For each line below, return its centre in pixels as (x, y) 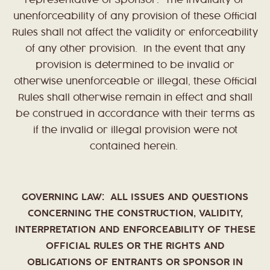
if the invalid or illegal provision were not (135, 131)
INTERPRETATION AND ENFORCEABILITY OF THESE (135, 230)
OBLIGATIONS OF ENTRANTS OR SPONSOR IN (135, 263)
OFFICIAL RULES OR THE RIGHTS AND (135, 246)
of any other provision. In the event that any (135, 49)
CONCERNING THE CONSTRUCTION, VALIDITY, (135, 214)
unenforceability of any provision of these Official (135, 17)
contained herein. (133, 147)
